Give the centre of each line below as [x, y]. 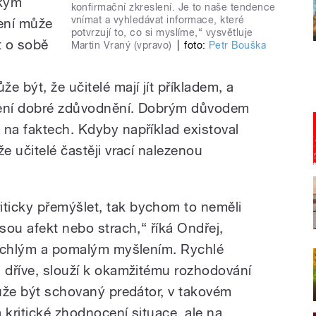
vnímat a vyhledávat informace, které [158, 19]
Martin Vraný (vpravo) [121, 45]
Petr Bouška [237, 45]
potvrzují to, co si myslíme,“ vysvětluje [162, 32]
